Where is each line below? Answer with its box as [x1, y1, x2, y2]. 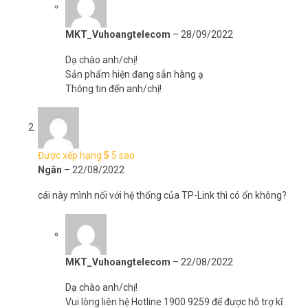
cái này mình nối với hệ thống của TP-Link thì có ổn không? [38, 190, 287, 201]
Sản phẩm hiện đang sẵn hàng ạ [65, 69, 203, 80]
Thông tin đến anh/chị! [65, 83, 162, 94]
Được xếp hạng [38, 150, 104, 161]
